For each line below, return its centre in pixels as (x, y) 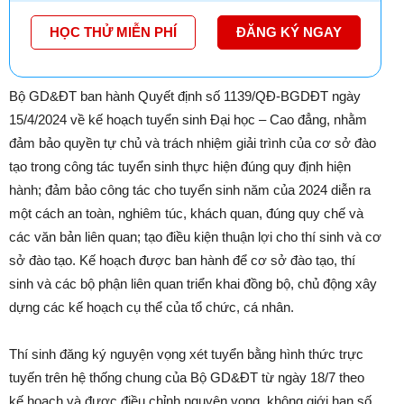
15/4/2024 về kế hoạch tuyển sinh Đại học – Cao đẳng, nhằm (188, 119)
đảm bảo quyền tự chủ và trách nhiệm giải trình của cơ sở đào (193, 142)
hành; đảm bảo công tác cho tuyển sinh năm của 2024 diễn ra (190, 189)
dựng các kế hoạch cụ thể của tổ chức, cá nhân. (151, 307)
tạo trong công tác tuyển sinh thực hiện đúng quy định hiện (180, 166)
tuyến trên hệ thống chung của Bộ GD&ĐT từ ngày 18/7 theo (187, 377)
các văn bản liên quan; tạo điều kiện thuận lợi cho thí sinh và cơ (195, 236)
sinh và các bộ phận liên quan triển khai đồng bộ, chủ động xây (193, 283)
